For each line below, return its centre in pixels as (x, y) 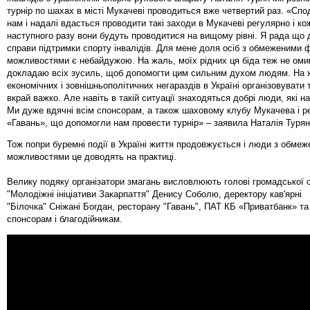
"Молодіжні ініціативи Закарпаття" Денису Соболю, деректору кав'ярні (154, 194)
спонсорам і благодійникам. (65, 219)
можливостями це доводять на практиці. (92, 156)
